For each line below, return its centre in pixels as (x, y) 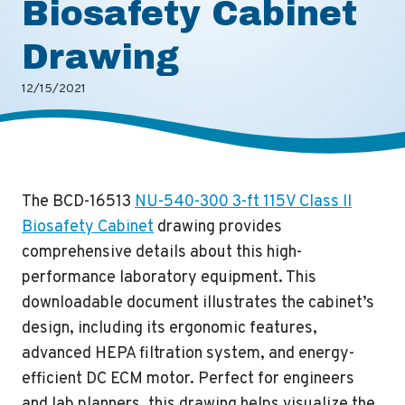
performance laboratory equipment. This (169, 278)
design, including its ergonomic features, (170, 329)
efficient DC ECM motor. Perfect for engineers (188, 380)
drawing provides (218, 228)
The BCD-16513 (78, 202)
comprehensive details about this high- (162, 253)
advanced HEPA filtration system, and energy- (188, 354)
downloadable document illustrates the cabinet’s (198, 304)
